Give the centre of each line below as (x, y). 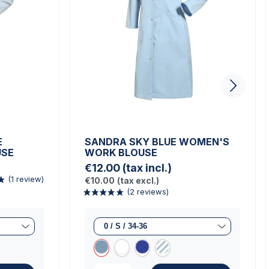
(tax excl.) (138, 180)
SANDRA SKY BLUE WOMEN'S (157, 142)
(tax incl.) (147, 168)
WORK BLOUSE (121, 153)
